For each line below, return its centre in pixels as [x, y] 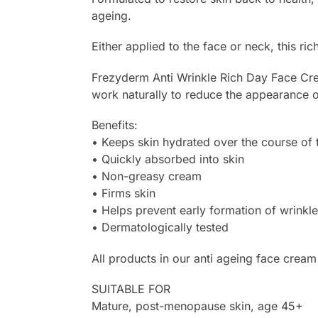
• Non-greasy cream [146, 176]
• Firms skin [123, 193]
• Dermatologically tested [160, 227]
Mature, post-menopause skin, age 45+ [197, 306]
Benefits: [114, 125]
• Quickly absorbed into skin [168, 159]
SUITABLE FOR [131, 289]
